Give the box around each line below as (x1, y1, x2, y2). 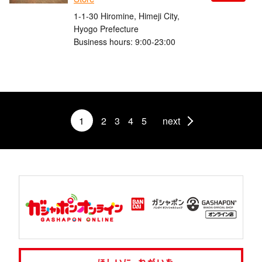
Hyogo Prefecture (74, 22, 139, 35)
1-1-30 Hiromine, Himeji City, (74, 9, 180, 22)
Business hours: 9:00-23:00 (74, 35, 175, 47)
